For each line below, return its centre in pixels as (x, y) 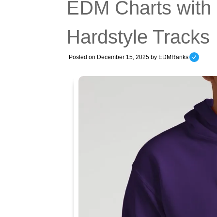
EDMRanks (173, 57)
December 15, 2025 (123, 57)
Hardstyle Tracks (138, 37)
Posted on (83, 57)
